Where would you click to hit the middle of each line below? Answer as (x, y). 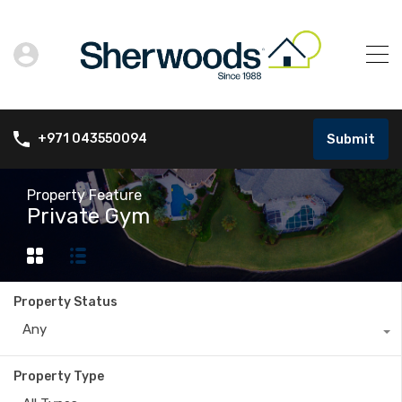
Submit (351, 139)
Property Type (59, 376)
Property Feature (84, 195)
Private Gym (88, 216)
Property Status (66, 301)
